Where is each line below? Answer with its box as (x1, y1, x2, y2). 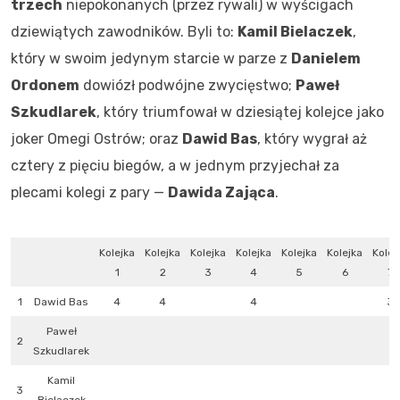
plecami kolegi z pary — (11, 184, 168, 202)
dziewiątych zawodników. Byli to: (11, 23, 237, 41)
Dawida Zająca (168, 184, 275, 202)
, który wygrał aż (257, 130, 367, 148)
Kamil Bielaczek (237, 23, 353, 41)
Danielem (291, 50, 361, 68)
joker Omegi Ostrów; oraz (11, 130, 182, 148)
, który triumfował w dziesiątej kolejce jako (96, 104, 384, 121)
